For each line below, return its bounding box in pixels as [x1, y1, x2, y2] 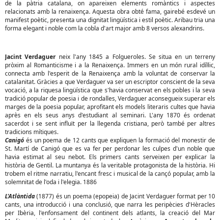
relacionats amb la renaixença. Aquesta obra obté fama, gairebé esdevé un [5, 7, 215, 16]
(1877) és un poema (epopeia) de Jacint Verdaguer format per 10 [35, 192, 215, 200]
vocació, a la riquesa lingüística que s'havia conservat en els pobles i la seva [5, 86, 215, 94]
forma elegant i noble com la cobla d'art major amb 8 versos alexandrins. [5, 24, 204, 32]
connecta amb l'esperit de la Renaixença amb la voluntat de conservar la [5, 69, 215, 78]
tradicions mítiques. [5, 128, 58, 136]
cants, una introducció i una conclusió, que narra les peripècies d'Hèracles [5, 200, 215, 209]
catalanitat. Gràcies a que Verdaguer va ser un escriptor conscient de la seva [5, 78, 215, 86]
